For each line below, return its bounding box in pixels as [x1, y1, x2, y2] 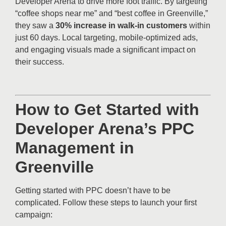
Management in [15, 138, 134, 157]
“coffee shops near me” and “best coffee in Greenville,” [15, 9, 208, 18]
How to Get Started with [15, 100, 199, 119]
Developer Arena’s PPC [15, 119, 194, 138]
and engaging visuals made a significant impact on [15, 45, 196, 54]
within [187, 21, 210, 30]
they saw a [15, 21, 55, 30]
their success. [15, 58, 64, 67]
